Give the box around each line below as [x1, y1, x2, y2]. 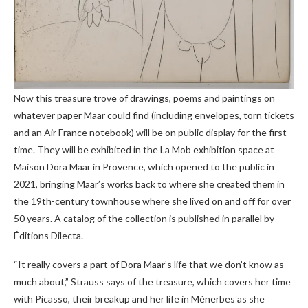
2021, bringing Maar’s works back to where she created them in [14, 178, 285, 190]
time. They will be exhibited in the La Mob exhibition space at [14, 144, 274, 156]
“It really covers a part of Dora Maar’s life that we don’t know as [14, 258, 284, 271]
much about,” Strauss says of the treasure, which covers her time [14, 276, 291, 288]
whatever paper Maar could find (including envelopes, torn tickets [14, 109, 294, 122]
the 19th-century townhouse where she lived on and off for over [14, 195, 291, 208]
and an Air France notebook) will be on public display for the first [14, 126, 287, 139]
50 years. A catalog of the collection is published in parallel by [14, 212, 274, 225]
